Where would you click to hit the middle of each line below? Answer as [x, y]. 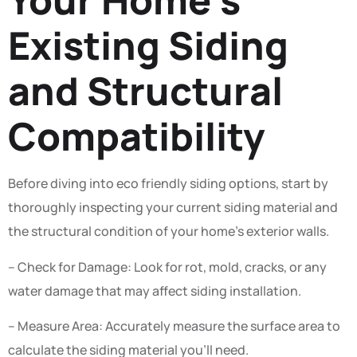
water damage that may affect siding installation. [155, 290]
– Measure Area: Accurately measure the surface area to [174, 326]
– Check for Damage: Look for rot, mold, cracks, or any [167, 267]
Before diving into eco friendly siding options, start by [168, 184]
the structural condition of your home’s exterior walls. [169, 231]
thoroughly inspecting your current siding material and [173, 208]
